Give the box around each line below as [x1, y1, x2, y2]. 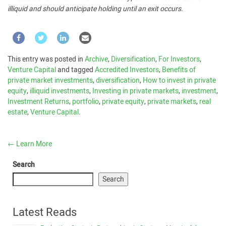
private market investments [8, 75, 93, 86]
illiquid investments [30, 86, 89, 96]
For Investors [158, 54, 200, 65]
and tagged [56, 65, 95, 75]
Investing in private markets [92, 86, 179, 96]
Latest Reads [13, 204, 77, 220]
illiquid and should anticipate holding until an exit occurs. [8, 4, 183, 14]
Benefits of [162, 65, 196, 75]
